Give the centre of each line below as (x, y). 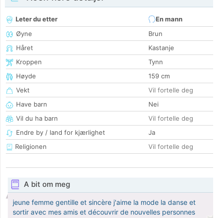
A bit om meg (47, 184)
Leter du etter (36, 19)
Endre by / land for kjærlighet (61, 133)
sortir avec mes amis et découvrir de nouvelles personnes (104, 212)
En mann (169, 19)
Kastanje (161, 48)
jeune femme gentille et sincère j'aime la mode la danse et (104, 202)
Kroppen (29, 62)
